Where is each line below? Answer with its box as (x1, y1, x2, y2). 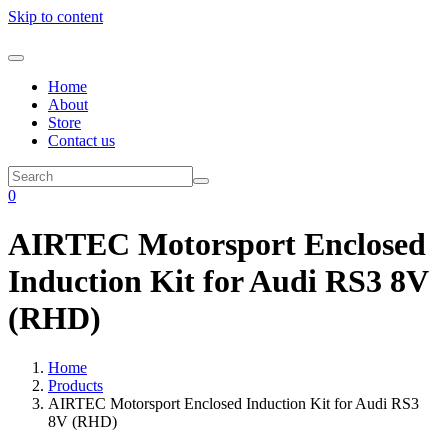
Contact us (48, 132, 115, 149)
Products (48, 376, 103, 394)
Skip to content (8, 8, 103, 25)
